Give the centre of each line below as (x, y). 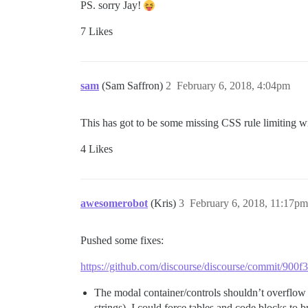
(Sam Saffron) (134, 86)
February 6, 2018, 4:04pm (233, 86)
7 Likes (97, 32)
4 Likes (97, 149)
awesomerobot (114, 203)
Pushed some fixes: (122, 241)
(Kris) (165, 203)
